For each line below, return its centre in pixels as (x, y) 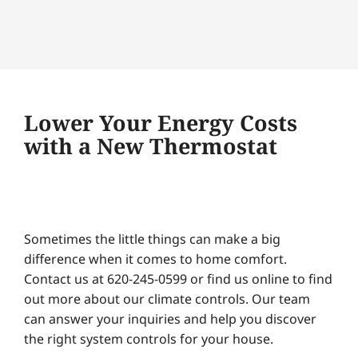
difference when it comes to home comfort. (155, 259)
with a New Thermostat (150, 145)
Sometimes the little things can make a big (152, 239)
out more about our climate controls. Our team (167, 298)
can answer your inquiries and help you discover (170, 318)
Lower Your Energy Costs (160, 122)
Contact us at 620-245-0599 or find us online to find (178, 278)
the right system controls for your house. (148, 338)
